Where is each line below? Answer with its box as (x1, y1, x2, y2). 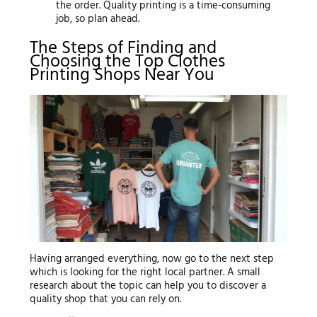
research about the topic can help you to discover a (29, 277, 266, 295)
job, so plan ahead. (56, 11, 140, 28)
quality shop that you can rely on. (29, 291, 181, 309)
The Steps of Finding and (29, 34, 217, 63)
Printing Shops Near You (29, 61, 214, 90)
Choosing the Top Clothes (29, 47, 225, 76)
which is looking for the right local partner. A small (29, 264, 260, 282)
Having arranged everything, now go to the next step (29, 250, 274, 268)
